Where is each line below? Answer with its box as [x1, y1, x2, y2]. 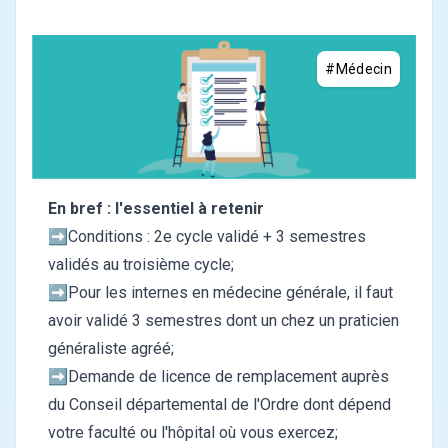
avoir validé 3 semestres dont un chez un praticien [48, 311, 399, 331]
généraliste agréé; [48, 339, 178, 359]
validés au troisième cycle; [48, 255, 234, 275]
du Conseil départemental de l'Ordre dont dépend [48, 395, 391, 415]
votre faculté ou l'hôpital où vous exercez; [48, 423, 338, 443]
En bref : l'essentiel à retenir [48, 199, 272, 219]
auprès [337, 367, 389, 387]
